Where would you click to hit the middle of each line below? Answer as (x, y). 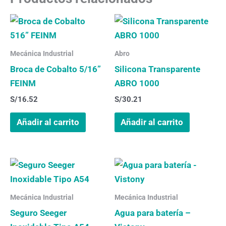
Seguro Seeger (38, 213)
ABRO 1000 (137, 83)
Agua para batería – (152, 213)
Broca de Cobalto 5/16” (55, 69)
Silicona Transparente (157, 69)
